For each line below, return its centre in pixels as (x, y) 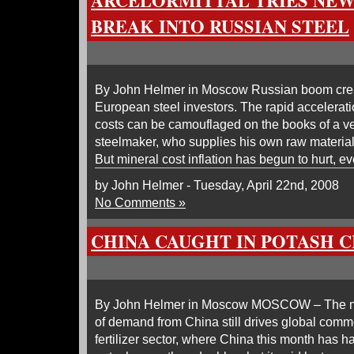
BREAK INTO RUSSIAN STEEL (220, 26)
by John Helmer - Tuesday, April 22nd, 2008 (217, 185)
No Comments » (140, 202)
